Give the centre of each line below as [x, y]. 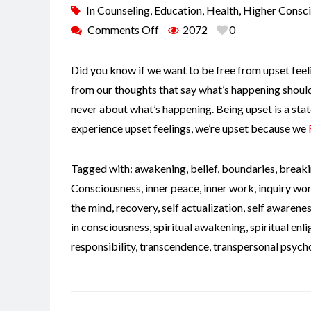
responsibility [103, 246]
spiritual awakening [200, 227]
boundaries [248, 169]
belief [204, 169]
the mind [91, 208]
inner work [229, 188]
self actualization [202, 208]
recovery [137, 208]
